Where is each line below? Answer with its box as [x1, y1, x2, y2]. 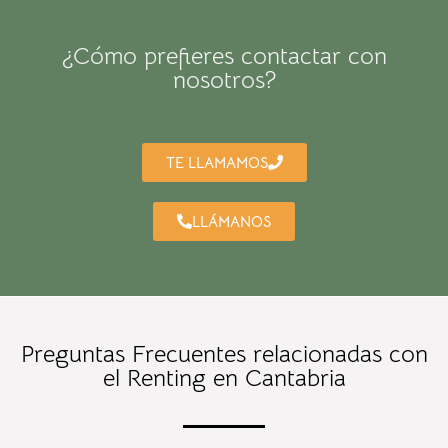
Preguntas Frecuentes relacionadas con [20, 339, 428, 370]
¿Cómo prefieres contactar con [61, 41, 387, 72]
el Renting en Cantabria [102, 363, 346, 394]
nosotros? [172, 65, 276, 96]
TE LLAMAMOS [165, 153, 268, 173]
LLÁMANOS [192, 212, 271, 232]
